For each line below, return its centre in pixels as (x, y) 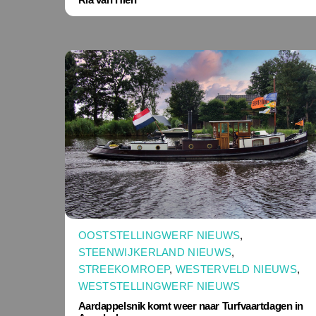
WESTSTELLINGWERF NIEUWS (159, 286)
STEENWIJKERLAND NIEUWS (155, 252)
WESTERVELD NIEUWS (236, 269)
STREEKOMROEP (124, 269)
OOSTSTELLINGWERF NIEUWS (159, 235)
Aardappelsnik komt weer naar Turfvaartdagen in (190, 306)
